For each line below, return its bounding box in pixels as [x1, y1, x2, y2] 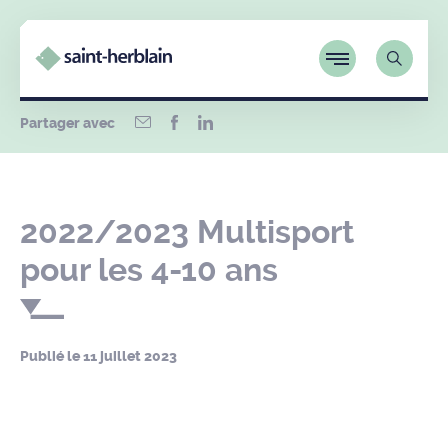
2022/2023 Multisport [20, 213, 354, 251]
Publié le [20, 348, 83, 365]
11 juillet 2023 [83, 348, 177, 365]
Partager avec [20, 115, 115, 132]
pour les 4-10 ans [20, 251, 278, 289]
